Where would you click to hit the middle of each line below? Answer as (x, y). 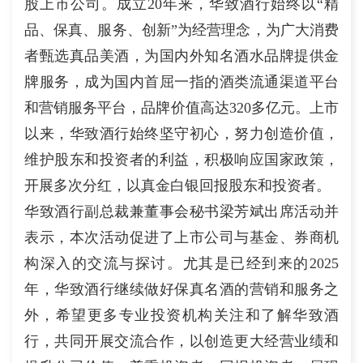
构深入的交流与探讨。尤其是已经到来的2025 (181, 263)
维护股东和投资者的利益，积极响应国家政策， (181, 159)
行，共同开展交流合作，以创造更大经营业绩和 (181, 341)
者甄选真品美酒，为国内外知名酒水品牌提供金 (181, 56)
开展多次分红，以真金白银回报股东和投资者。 (177, 185)
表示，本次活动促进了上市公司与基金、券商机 (181, 237)
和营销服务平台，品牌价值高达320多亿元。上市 (181, 107)
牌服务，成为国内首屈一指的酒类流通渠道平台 (181, 81)
